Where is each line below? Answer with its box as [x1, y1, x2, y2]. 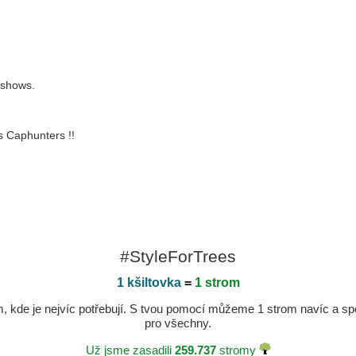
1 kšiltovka [116, 276, 181, 289]
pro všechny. [145, 316, 211, 330]
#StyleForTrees [120, 247, 236, 265]
